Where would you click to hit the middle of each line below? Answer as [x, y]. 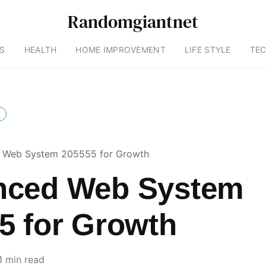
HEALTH [40, 50]
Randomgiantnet [133, 22]
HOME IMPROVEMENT [121, 50]
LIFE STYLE [208, 50]
